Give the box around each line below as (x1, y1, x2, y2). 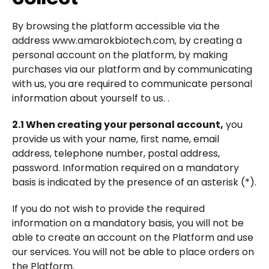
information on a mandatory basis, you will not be (12, 216, 244, 230)
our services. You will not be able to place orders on (12, 244, 254, 259)
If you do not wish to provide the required (12, 201, 205, 216)
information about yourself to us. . (12, 91, 169, 105)
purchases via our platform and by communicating (12, 62, 252, 76)
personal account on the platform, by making (12, 47, 228, 62)
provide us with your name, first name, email (12, 131, 219, 146)
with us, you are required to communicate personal (12, 76, 252, 91)
